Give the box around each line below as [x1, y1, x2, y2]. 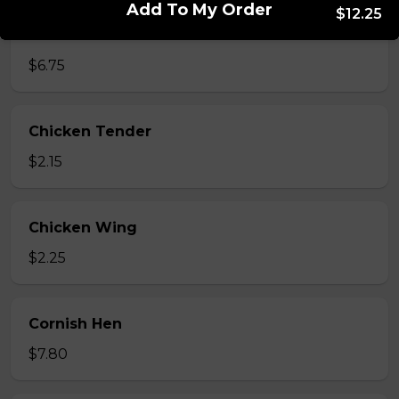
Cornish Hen [28, 315, 122, 332]
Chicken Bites [28, 27, 134, 44]
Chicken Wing [28, 219, 137, 236]
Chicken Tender [28, 123, 151, 140]
